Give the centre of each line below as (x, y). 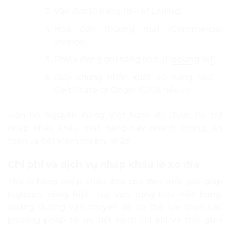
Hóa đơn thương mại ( (112, 29)
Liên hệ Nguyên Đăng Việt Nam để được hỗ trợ (115, 115)
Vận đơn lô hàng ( (90, 11)
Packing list (189, 60)
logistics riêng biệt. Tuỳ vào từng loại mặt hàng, (115, 195)
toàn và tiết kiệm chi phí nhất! (69, 141)
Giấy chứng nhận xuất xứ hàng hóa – (138, 77)
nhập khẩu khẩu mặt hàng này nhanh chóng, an (115, 128)
